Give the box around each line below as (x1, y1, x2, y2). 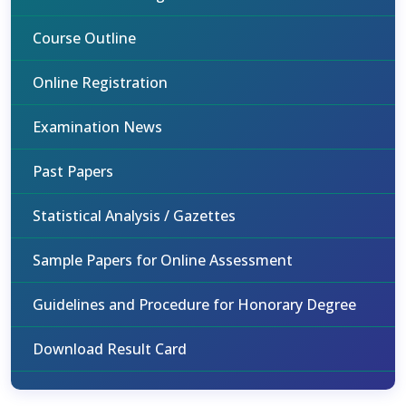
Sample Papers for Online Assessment (33, 250, 293, 270)
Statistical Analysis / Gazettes (33, 206, 236, 226)
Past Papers (33, 161, 113, 181)
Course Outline (33, 28, 136, 48)
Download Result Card (33, 339, 187, 359)
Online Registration (33, 72, 168, 92)
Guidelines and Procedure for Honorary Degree (33, 295, 356, 314)
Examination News (33, 117, 162, 137)
